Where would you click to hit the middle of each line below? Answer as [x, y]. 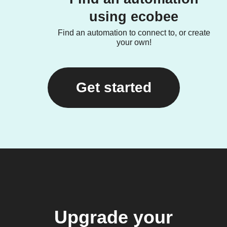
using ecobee [134, 17]
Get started [113, 87]
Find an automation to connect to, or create [134, 33]
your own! [134, 42]
